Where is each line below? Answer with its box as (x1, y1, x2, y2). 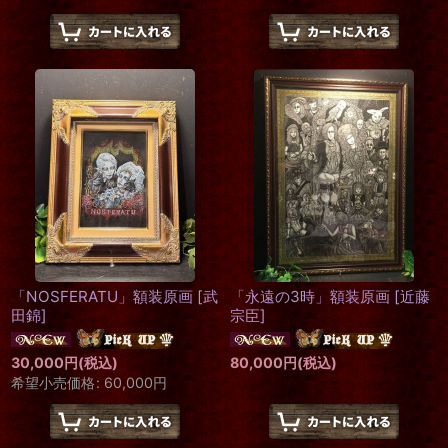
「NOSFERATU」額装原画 (11, 287, 193, 306)
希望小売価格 (11, 374, 95, 391)
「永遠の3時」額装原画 (230, 287, 390, 306)
